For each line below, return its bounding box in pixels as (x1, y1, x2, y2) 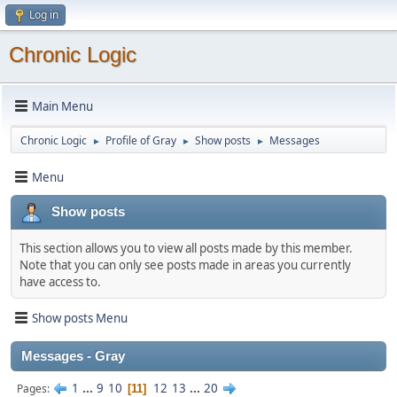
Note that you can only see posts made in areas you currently (19, 257, 351, 273)
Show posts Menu (32, 309, 128, 326)
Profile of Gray (105, 133, 176, 148)
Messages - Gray (21, 349, 125, 363)
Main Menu (32, 97, 93, 114)
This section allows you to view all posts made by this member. (19, 240, 353, 256)
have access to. (19, 274, 101, 290)
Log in (29, 7, 58, 22)
